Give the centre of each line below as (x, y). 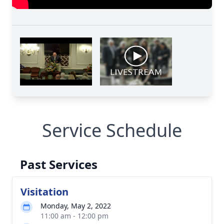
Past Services (59, 164)
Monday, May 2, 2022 (76, 206)
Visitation (44, 192)
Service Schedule (112, 130)
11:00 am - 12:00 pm (74, 216)
